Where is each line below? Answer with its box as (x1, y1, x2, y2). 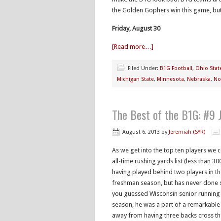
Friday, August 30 (112, 25, 160, 32)
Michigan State (117, 76, 154, 82)
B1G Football (160, 65, 192, 72)
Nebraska (187, 76, 211, 82)
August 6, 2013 (122, 129, 160, 135)
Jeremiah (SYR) (169, 129, 205, 135)
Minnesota (157, 76, 184, 82)
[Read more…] (112, 43, 153, 50)
